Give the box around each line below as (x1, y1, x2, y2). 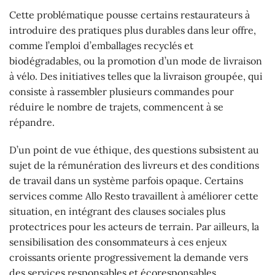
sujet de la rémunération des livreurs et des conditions (9, 159, 259, 172)
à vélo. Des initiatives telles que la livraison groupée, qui (9, 69, 263, 82)
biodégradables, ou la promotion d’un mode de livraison (9, 54, 262, 67)
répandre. (9, 115, 55, 128)
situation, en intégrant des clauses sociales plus (9, 205, 225, 218)
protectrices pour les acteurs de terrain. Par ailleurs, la (9, 220, 259, 233)
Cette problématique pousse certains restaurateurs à (9, 8, 250, 21)
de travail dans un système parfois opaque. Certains (9, 174, 243, 187)
